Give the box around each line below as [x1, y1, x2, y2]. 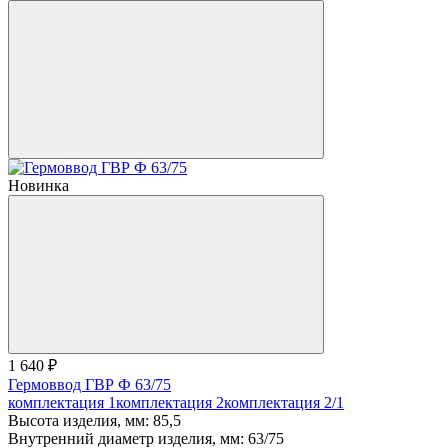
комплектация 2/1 [224, 393, 344, 411]
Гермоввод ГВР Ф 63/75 [8, 375, 171, 393]
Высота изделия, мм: [8, 411, 149, 429]
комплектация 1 [8, 393, 116, 411]
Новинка [8, 176, 69, 194]
